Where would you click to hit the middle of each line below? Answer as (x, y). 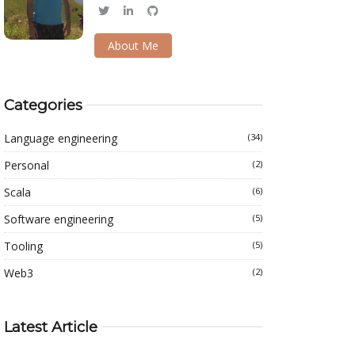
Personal (27, 165)
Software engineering (59, 219)
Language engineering (61, 138)
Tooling (23, 246)
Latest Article (51, 326)
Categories (43, 105)
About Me (134, 45)
